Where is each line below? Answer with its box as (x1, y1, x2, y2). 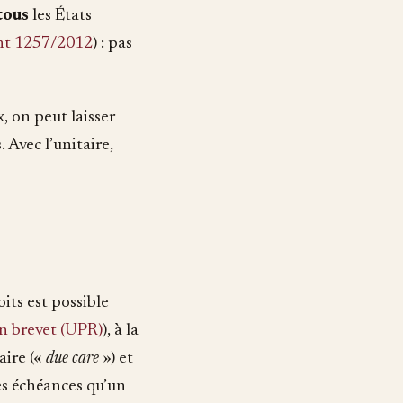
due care (46, 350, 99, 368)
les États (29, 7, 92, 25)
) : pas (93, 35, 132, 53)
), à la (103, 322, 139, 340)
